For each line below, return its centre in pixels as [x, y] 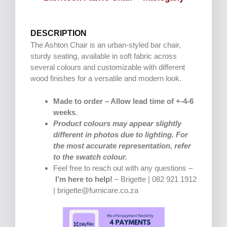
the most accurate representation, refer [122, 145]
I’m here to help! [83, 179]
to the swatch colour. [90, 157]
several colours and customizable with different [108, 67]
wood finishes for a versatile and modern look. [106, 79]
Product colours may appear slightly [117, 123]
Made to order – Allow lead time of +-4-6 [123, 101]
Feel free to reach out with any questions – [123, 168]
